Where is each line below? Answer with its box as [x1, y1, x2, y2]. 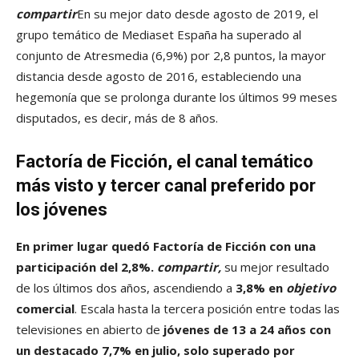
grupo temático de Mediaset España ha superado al [16, 26, 301, 43]
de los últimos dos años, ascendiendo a [16, 280, 236, 296]
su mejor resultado [221, 259, 329, 276]
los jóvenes [16, 200, 107, 220]
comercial [16, 301, 75, 317]
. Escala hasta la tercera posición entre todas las [75, 301, 340, 317]
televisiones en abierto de [16, 321, 163, 338]
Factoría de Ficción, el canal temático [16, 151, 313, 172]
